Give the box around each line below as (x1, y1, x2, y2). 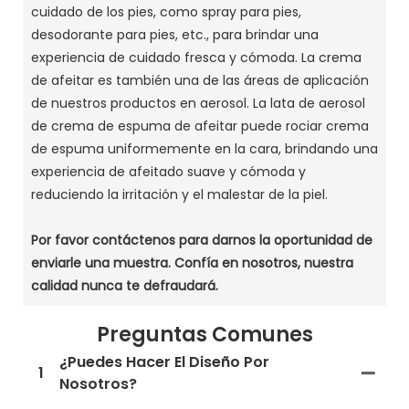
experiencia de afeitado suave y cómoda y (30, 162, 306, 181)
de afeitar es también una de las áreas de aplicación (30, 70, 369, 89)
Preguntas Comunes (96, 320, 313, 349)
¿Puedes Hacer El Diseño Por (59, 351, 269, 372)
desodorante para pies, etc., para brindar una (30, 25, 319, 44)
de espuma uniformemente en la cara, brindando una (30, 139, 378, 158)
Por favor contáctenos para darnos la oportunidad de (30, 230, 372, 249)
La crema (300, 47, 362, 67)
